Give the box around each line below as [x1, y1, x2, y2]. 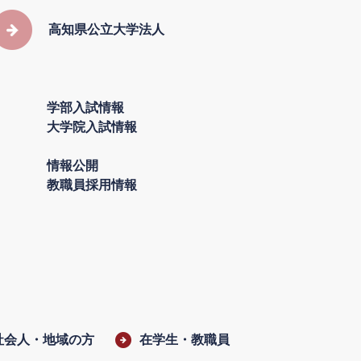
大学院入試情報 [47, 120, 137, 134]
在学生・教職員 [139, 333, 230, 346]
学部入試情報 [47, 101, 124, 114]
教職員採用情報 [47, 178, 137, 192]
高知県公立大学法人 [48, 23, 164, 36]
